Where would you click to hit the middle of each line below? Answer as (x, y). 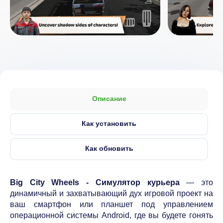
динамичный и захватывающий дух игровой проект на (111, 193)
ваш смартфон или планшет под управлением (111, 204)
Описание (109, 99)
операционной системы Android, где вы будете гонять (111, 215)
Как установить (109, 123)
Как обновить (109, 148)
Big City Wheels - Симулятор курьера (98, 182)
